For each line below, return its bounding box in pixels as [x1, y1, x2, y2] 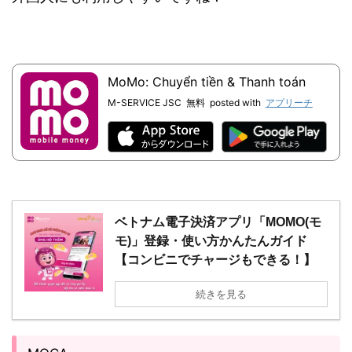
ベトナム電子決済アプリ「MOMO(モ [115, 214, 321, 229]
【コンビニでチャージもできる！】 [115, 252, 316, 266]
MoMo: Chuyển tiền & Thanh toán [107, 73, 306, 90]
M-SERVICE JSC [107, 96, 181, 108]
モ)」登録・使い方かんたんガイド [115, 233, 307, 247]
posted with [209, 96, 261, 108]
